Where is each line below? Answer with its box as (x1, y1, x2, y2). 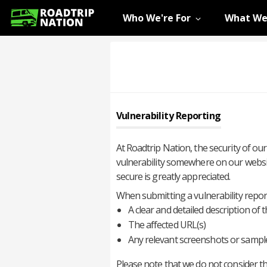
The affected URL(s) (128, 218, 206, 231)
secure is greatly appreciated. (116, 170, 231, 183)
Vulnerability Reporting (116, 109, 221, 122)
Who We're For (123, 11, 191, 24)
